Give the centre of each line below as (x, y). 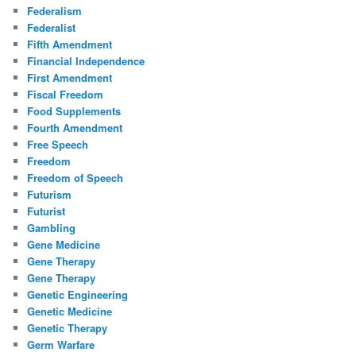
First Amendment (70, 78)
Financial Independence (86, 61)
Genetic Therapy (68, 328)
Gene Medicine (64, 245)
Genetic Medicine (70, 311)
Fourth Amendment (75, 128)
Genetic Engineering (78, 295)
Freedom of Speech (75, 178)
